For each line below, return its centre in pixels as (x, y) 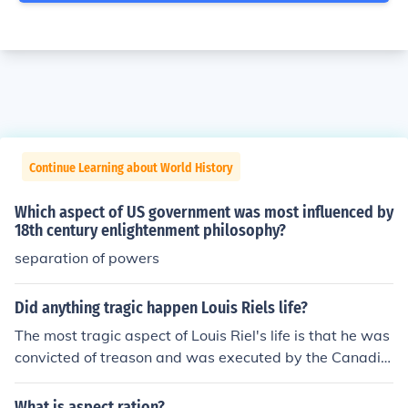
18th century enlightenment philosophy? (150, 230)
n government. (63, 379)
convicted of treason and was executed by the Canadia (202, 357)
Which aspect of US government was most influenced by (204, 212)
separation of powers (87, 258)
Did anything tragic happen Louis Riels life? (161, 308)
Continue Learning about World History (131, 168)
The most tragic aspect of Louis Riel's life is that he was (202, 335)
